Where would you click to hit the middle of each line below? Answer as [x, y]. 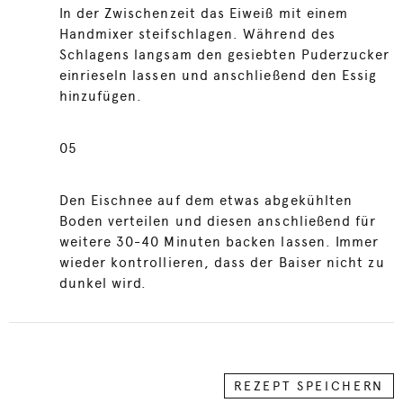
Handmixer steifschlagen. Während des [197, 34]
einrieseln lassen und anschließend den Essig [218, 76]
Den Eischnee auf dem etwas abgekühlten [206, 201]
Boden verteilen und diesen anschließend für [218, 221]
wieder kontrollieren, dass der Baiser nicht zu [222, 263]
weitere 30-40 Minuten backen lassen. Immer [219, 242]
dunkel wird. [103, 283]
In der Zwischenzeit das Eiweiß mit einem [204, 13]
